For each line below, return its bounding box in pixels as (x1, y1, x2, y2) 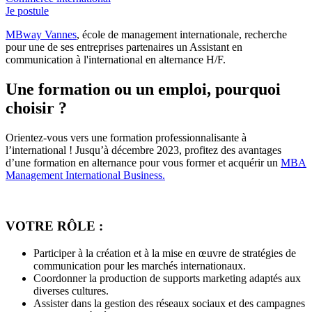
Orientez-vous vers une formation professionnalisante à (6, 132, 247, 144)
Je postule (6, 5, 49, 17)
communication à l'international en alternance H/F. (6, 54, 226, 66)
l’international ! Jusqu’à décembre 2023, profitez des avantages (6, 144, 281, 157)
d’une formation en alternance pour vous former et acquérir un (6, 157, 281, 169)
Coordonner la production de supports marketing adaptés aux (33, 272, 301, 284)
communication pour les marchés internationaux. (33, 259, 246, 272)
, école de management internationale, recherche (77, 29, 287, 41)
